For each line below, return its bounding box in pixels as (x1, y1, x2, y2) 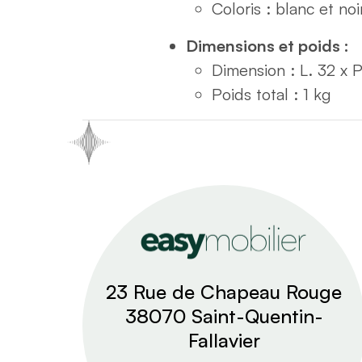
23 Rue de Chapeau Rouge (106, 280, 342, 305)
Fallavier (187, 328, 260, 353)
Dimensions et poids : (186, 36, 349, 57)
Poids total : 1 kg (212, 84, 331, 105)
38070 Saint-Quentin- (124, 304, 323, 329)
